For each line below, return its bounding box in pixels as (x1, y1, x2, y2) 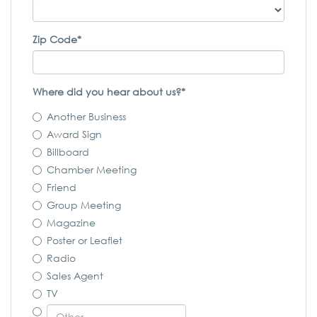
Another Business (47, 110, 126, 122)
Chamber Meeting (47, 163, 137, 175)
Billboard (47, 146, 89, 158)
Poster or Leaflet (47, 234, 122, 246)
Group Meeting (47, 199, 121, 211)
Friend (47, 181, 76, 193)
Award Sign (47, 128, 102, 140)
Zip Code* (33, 33, 81, 45)
